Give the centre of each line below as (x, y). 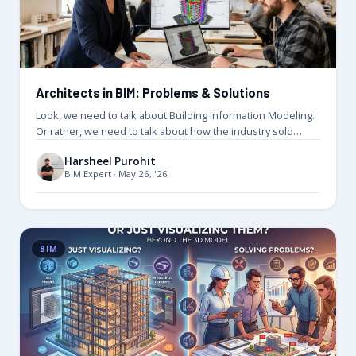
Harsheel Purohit (110, 161)
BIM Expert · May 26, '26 (116, 173)
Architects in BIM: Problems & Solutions (153, 93)
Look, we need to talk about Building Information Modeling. (175, 116)
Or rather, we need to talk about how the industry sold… (169, 132)
